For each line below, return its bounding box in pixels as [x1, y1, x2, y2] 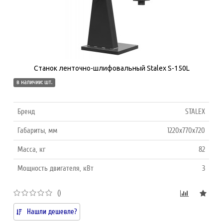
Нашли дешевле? [27, 207, 78, 216]
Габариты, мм [17, 125, 58, 135]
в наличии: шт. [16, 78, 53, 86]
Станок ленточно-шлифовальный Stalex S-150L [33, 64, 190, 72]
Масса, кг [17, 144, 46, 154]
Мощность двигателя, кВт [17, 163, 94, 173]
